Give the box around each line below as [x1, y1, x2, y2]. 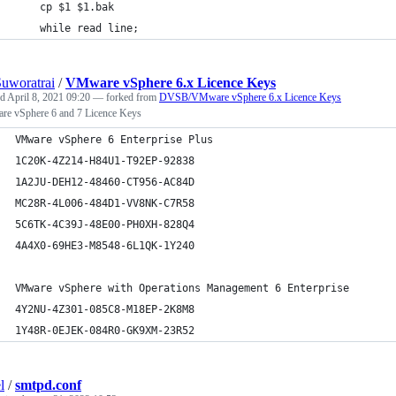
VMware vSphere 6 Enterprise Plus [213, 133, 238, 146]
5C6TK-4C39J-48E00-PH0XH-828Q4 [15, 218, 194, 231]
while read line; [40, 22, 139, 34]
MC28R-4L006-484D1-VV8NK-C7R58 [15, 197, 194, 209]
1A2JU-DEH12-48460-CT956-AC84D [15, 176, 194, 188]
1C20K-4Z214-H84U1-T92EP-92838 [15, 155, 194, 167]
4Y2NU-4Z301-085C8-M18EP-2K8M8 [15, 303, 194, 316]
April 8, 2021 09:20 [7, 91, 90, 103]
